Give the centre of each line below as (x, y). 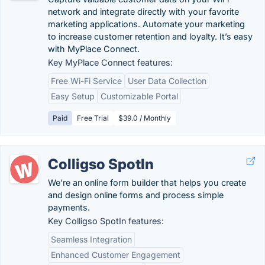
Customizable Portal (139, 96)
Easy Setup (73, 96)
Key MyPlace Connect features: (110, 62)
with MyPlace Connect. (94, 49)
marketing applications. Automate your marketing (146, 24)
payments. (69, 207)
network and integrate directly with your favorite (143, 12)
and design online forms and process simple (136, 195)
